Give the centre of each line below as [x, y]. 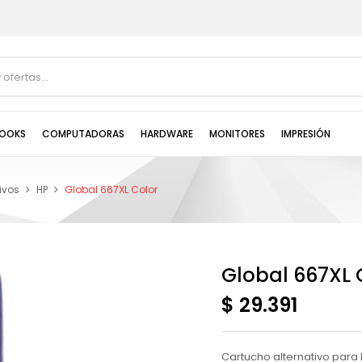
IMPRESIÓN [306, 133]
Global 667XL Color [111, 189]
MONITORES [237, 133]
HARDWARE [167, 133]
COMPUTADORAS [83, 133]
